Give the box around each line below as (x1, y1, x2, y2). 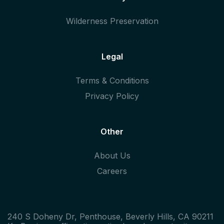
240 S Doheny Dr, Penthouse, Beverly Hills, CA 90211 (7, 211, 213, 222)
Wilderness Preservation (65, 16, 158, 26)
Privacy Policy (85, 91, 139, 101)
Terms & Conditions (75, 75, 149, 86)
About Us (93, 150, 130, 161)
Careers (97, 166, 127, 176)
